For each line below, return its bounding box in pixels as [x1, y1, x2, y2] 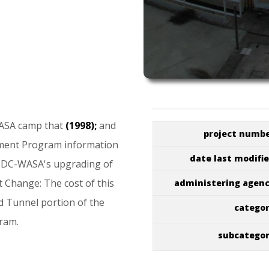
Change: [5, 177, 41, 190]
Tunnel [6, 196, 38, 209]
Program [22, 138, 62, 151]
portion [41, 196, 75, 209]
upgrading [53, 157, 101, 171]
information [64, 138, 118, 151]
